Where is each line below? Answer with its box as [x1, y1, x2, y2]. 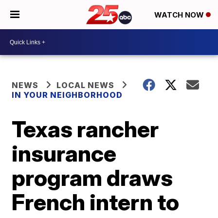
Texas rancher [12, 115, 159, 143]
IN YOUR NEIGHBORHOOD [12, 90, 123, 100]
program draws [12, 164, 173, 191]
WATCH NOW [154, 10, 206, 20]
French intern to [12, 188, 180, 216]
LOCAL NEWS [56, 80, 115, 90]
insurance [12, 140, 117, 167]
